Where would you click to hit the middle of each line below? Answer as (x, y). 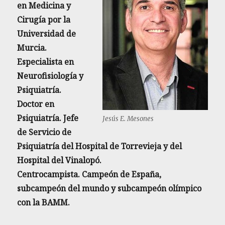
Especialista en (46, 62)
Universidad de (47, 34)
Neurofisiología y (50, 76)
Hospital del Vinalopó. (60, 160)
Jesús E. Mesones (128, 119)
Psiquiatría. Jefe (48, 118)
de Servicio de (44, 132)
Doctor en (36, 104)
